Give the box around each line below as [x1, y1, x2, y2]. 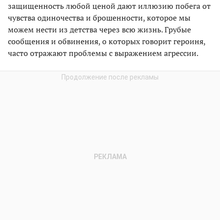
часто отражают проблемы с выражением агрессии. [8, 47, 198, 58]
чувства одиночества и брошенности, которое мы [8, 12, 191, 23]
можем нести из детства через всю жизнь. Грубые [8, 24, 191, 35]
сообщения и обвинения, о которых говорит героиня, [8, 35, 205, 47]
